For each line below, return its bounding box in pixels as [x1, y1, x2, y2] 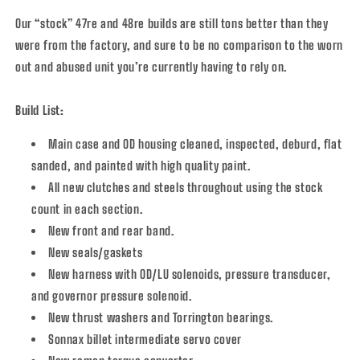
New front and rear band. [48, 223, 174, 238]
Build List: [15, 102, 64, 117]
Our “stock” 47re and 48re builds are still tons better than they [15, 15, 329, 31]
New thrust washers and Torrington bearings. [48, 309, 273, 325]
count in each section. [31, 201, 143, 216]
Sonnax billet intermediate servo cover [48, 331, 242, 346]
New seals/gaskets [48, 244, 143, 260]
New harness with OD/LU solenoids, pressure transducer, [48, 266, 331, 281]
